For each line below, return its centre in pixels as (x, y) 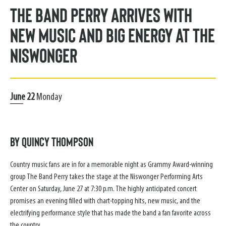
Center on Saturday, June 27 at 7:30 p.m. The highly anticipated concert (103, 189)
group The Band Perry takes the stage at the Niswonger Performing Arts (106, 177)
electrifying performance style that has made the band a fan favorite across (110, 213)
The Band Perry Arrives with (101, 14)
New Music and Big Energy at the (112, 34)
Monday (48, 97)
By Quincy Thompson (52, 141)
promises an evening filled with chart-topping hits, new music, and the (105, 201)
